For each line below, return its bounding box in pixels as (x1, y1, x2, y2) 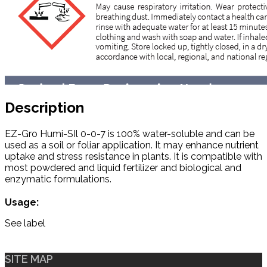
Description (5, 99, 84, 117)
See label (5, 217, 45, 229)
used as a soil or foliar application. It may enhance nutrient (5, 139, 259, 151)
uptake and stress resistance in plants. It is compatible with (5, 150, 262, 162)
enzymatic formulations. (5, 173, 111, 185)
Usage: (5, 196, 39, 208)
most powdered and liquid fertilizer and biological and (5, 162, 241, 173)
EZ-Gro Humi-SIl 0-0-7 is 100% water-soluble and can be (5, 128, 254, 139)
